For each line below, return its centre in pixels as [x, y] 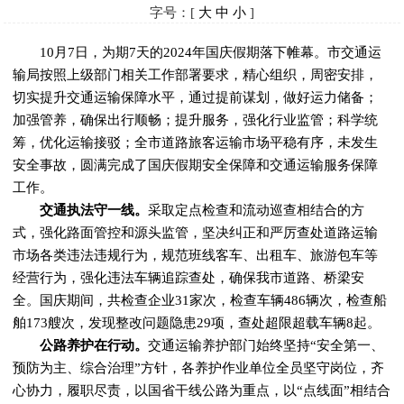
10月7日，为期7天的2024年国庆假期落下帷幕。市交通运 [197, 52]
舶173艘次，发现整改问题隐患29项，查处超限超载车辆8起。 [197, 323]
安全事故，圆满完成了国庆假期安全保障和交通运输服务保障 [196, 165]
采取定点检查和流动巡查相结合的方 [257, 210]
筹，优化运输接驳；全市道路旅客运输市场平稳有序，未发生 [196, 142]
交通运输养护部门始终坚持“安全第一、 [266, 345]
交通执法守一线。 [87, 210]
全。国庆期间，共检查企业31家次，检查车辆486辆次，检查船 [200, 300]
